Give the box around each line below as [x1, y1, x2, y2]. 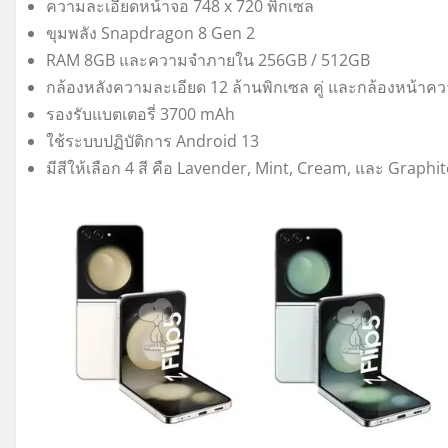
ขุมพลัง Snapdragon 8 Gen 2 [46, 21, 255, 44]
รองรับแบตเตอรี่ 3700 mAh [46, 102, 235, 125]
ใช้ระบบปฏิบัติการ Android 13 [46, 129, 259, 152]
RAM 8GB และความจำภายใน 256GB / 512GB [46, 48, 370, 71]
